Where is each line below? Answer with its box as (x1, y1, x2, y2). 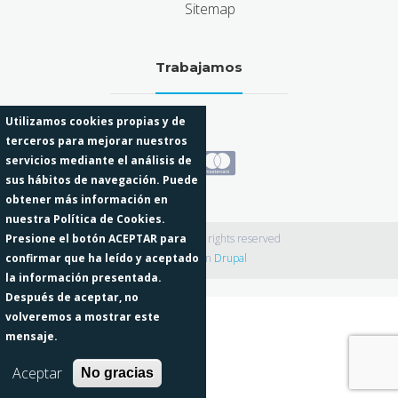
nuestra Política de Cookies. (4, 211, 165, 227)
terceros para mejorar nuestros (4, 133, 187, 148)
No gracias (80, 365, 154, 380)
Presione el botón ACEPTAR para (4, 231, 187, 246)
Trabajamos (155, 59, 243, 76)
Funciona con (151, 251, 214, 267)
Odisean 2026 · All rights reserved (117, 231, 281, 247)
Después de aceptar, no (4, 290, 139, 305)
